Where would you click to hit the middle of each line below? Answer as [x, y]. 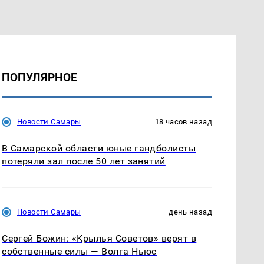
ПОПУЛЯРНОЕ [40, 77]
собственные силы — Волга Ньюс [79, 251]
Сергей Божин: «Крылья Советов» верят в [99, 238]
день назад [190, 212]
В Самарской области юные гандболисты [99, 148]
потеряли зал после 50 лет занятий [84, 161]
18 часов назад [183, 121]
